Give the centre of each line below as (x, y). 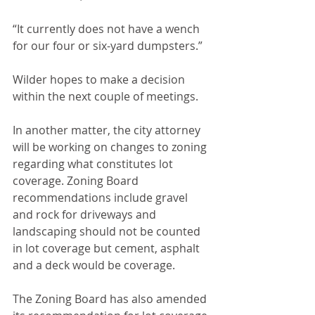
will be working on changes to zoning (111, 147)
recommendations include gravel (102, 198)
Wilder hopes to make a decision (100, 79)
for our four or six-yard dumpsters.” (108, 46)
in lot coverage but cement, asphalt (108, 248)
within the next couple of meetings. (105, 96)
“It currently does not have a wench (108, 29)
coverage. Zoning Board (77, 181)
